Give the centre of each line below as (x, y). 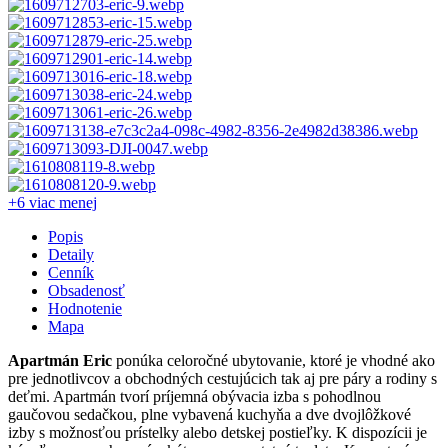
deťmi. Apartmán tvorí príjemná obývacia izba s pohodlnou (194, 396)
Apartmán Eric (60, 360)
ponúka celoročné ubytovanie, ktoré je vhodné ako (273, 360)
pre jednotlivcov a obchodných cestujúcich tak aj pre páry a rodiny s (222, 378)
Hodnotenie (85, 308)
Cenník (71, 272)
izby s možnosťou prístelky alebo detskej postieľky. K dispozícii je (217, 432)
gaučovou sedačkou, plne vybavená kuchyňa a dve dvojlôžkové (209, 414)
